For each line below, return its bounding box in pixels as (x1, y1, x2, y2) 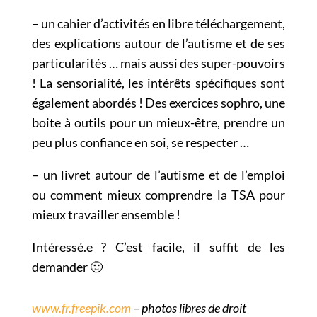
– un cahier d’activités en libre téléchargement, (31, 15, 286, 31)
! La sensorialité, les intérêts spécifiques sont (31, 74, 286, 91)
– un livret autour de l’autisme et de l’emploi (31, 166, 286, 183)
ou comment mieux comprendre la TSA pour (31, 186, 286, 202)
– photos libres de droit (130, 299, 246, 316)
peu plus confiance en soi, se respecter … (31, 134, 249, 150)
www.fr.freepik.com (31, 299, 131, 316)
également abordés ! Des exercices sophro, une (31, 94, 286, 110)
